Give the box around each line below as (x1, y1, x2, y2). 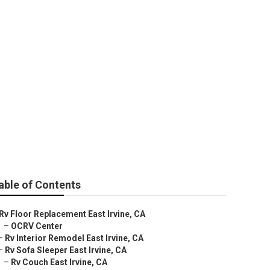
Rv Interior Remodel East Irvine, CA (5, 233, 143, 243)
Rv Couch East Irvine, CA (11, 257, 107, 267)
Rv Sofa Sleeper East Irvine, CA (5, 245, 127, 255)
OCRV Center (11, 221, 63, 231)
